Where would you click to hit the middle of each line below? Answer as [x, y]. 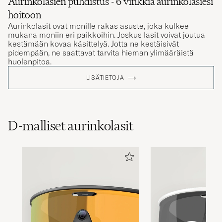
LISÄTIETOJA [105, 72]
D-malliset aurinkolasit [71, 120]
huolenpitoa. [30, 56]
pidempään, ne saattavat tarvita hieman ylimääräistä [101, 47]
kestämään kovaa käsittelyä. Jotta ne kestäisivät [93, 38]
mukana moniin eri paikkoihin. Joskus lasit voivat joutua [107, 29]
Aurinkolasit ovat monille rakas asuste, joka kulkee [98, 20]
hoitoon [25, 9]
